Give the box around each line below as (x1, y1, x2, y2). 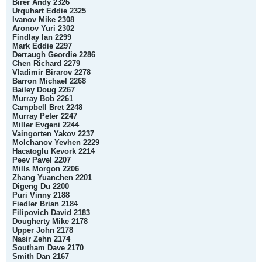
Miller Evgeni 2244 (12, 120, 79, 129)
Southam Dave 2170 (12, 243, 84, 252)
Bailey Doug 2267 (12, 85, 75, 94)
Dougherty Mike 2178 (12, 217, 88, 226)
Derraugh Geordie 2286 (12, 50, 95, 59)
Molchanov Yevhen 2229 (12, 138, 99, 147)
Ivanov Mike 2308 (12, 15, 74, 24)
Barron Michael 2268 (12, 77, 86, 85)
